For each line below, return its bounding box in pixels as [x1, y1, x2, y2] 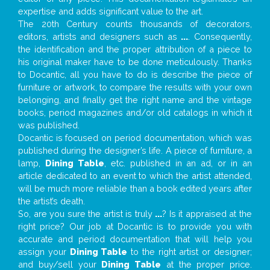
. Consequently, [188, 31, 253, 42]
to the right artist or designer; [127, 246, 253, 257]
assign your [18, 246, 70, 257]
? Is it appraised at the [162, 209, 253, 219]
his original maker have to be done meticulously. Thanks [18, 57, 252, 67]
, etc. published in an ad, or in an [104, 158, 253, 169]
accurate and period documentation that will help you [18, 234, 252, 245]
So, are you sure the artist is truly [18, 209, 155, 219]
